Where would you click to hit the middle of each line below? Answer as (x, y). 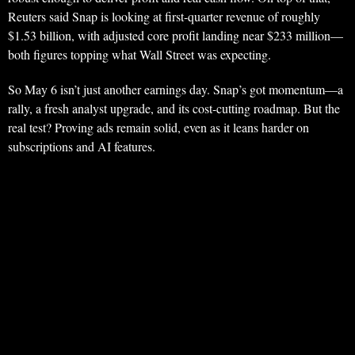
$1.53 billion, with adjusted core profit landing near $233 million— (176, 36)
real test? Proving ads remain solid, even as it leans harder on (158, 128)
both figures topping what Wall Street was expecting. (139, 55)
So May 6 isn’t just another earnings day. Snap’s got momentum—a (176, 90)
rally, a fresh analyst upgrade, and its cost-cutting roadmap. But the (174, 109)
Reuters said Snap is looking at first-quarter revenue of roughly (164, 17)
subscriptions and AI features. (82, 147)
